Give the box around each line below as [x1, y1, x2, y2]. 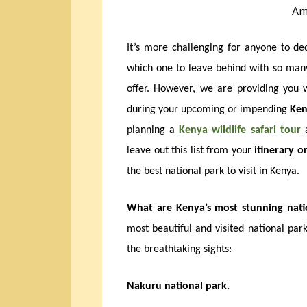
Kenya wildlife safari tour [179, 125, 301, 136]
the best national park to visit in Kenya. [127, 166, 299, 177]
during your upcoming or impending [127, 104, 291, 116]
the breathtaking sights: [127, 244, 232, 256]
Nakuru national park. [127, 281, 230, 293]
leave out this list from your [127, 145, 255, 157]
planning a [127, 125, 180, 136]
